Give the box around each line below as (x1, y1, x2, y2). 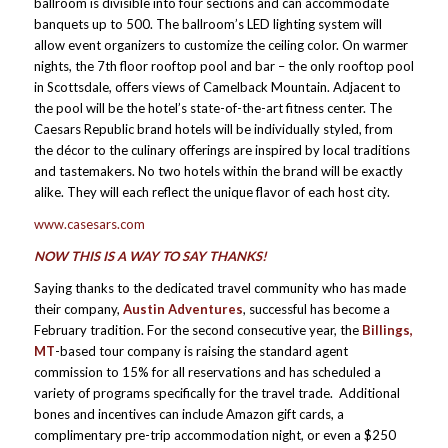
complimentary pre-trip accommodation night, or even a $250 (33, 426, 396, 443)
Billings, (361, 321, 413, 338)
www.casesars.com (33, 215, 145, 232)
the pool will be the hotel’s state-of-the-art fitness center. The (33, 99, 392, 116)
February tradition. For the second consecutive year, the (33, 321, 362, 338)
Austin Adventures (122, 300, 243, 317)
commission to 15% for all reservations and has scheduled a (33, 363, 381, 380)
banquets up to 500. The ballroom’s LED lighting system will (33, 15, 382, 32)
